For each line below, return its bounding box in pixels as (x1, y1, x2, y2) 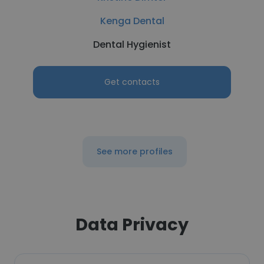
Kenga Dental (100, 14, 164, 28)
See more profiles (96, 146, 173, 157)
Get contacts (104, 76, 160, 88)
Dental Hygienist (93, 38, 171, 51)
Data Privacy (75, 213, 189, 236)
